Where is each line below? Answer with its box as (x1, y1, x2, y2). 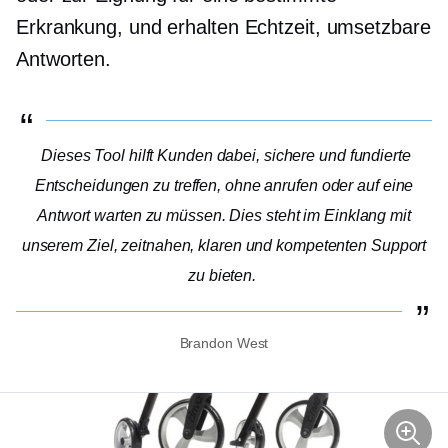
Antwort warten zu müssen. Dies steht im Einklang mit (37, 206, 411, 224)
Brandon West (179, 334, 269, 351)
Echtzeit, (244, 15, 321, 38)
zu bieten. (188, 266, 257, 284)
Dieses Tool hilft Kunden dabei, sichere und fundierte (41, 146, 411, 164)
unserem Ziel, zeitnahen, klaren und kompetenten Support (21, 236, 427, 254)
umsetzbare (320, 15, 431, 38)
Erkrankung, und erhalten (16, 15, 245, 38)
